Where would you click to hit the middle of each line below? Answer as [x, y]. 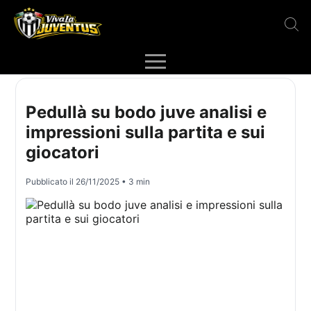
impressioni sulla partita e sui [146, 133]
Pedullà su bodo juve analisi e [146, 112]
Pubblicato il [51, 182]
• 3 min [135, 182]
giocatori [63, 153]
